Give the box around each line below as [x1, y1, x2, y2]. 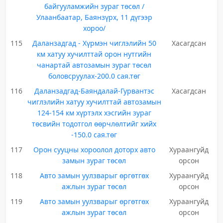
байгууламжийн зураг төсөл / [44, 1, 144, 11]
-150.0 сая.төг [71, 130, 117, 139]
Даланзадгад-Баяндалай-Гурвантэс [34, 86, 154, 96]
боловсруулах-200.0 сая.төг [48, 71, 140, 81]
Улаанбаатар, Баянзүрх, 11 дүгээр [36, 12, 152, 22]
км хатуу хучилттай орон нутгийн [37, 49, 152, 59]
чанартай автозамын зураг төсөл [37, 60, 152, 70]
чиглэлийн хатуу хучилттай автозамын [27, 97, 161, 107]
